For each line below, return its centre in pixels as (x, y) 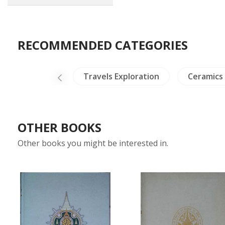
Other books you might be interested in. (93, 143)
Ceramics (205, 76)
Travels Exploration (121, 76)
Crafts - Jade (30, 76)
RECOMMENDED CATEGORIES (103, 45)
